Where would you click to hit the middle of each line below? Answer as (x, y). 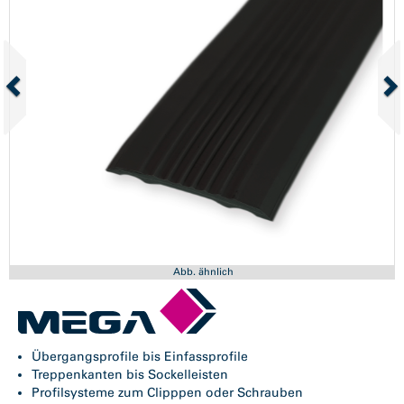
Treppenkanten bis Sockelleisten (130, 374)
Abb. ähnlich (203, 271)
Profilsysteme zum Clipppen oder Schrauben (167, 392)
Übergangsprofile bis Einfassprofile (140, 356)
